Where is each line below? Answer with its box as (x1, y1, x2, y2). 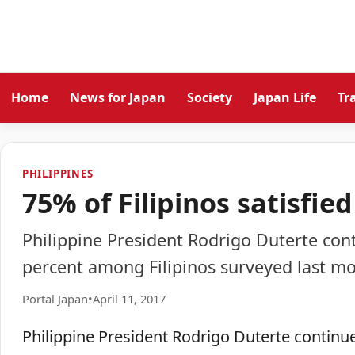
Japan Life (254, 88, 317, 106)
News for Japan (69, 88, 166, 106)
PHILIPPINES (21, 166, 94, 181)
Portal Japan (21, 290, 88, 307)
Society (186, 88, 232, 106)
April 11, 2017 (92, 290, 166, 307)
